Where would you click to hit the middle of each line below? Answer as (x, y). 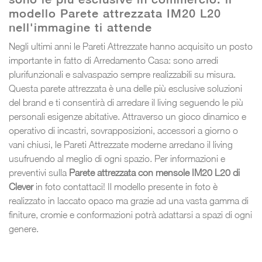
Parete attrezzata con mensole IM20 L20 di (154, 172)
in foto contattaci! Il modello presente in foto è (125, 186)
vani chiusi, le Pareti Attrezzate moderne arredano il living (121, 144)
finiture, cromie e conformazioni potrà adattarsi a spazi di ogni (130, 214)
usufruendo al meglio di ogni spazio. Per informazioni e (117, 158)
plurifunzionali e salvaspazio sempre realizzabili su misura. (122, 74)
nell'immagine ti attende (80, 27)
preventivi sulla (39, 172)
